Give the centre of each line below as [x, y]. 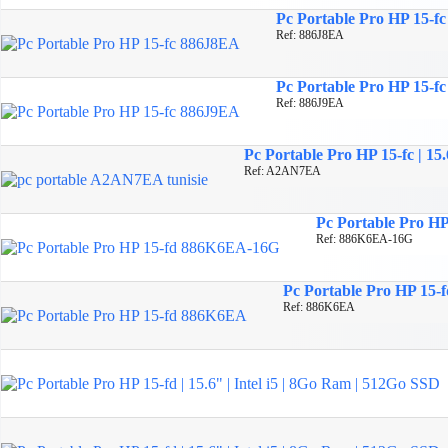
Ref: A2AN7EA [282, 170]
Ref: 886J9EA [310, 102]
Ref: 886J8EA [310, 34]
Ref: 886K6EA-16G [364, 238]
